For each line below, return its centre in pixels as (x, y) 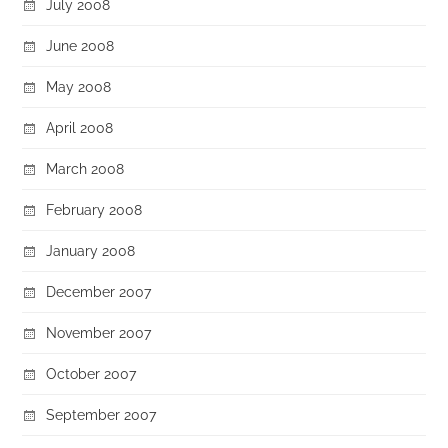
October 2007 (91, 373)
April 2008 (80, 127)
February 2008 (94, 209)
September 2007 (101, 414)
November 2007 (99, 332)
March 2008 (85, 168)
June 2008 (80, 45)
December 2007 (99, 291)
